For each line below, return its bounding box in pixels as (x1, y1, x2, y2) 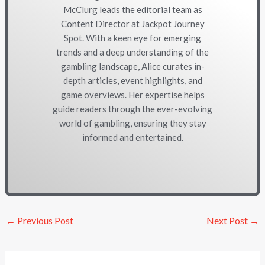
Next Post (206, 215, 250, 227)
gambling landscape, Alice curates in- (60, 61, 205, 72)
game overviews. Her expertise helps (60, 89, 205, 101)
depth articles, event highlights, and (63, 75, 202, 86)
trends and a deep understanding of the (56, 47, 209, 58)
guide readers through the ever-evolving (53, 104, 212, 115)
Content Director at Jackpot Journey (60, 18, 205, 30)
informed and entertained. (82, 132, 183, 143)
